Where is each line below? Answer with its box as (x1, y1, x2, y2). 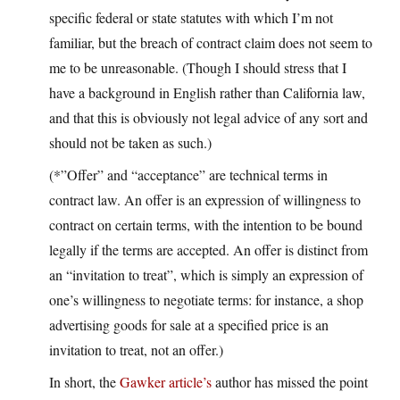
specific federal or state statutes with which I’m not (49, 8, 333, 28)
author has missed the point (212, 372, 368, 392)
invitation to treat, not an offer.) (49, 340, 223, 360)
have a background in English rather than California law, (49, 83, 365, 103)
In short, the (49, 372, 120, 392)
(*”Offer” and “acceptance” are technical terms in (49, 165, 328, 185)
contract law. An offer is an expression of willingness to (49, 190, 361, 210)
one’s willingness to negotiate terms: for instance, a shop (49, 290, 363, 310)
